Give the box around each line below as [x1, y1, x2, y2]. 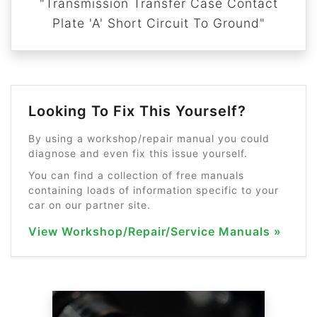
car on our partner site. [28, 199, 151, 211]
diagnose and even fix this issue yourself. [28, 147, 248, 159]
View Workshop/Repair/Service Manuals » [28, 224, 282, 238]
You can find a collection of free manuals [28, 169, 244, 181]
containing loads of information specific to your [28, 184, 279, 196]
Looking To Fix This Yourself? [28, 103, 246, 120]
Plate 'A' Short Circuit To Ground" [52, 16, 265, 30]
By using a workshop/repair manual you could [28, 132, 270, 144]
